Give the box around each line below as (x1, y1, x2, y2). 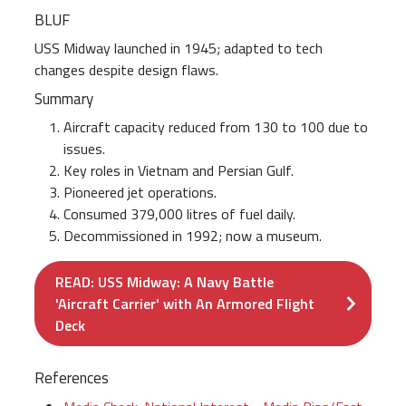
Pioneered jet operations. (63, 181, 217, 204)
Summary (34, 86, 93, 111)
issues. (63, 138, 105, 160)
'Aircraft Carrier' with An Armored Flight (55, 292, 314, 314)
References (34, 366, 109, 391)
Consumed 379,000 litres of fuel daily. (63, 203, 295, 226)
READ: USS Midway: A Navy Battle (55, 270, 274, 293)
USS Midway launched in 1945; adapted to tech (34, 37, 323, 60)
